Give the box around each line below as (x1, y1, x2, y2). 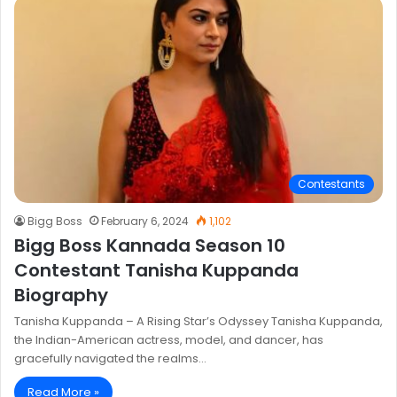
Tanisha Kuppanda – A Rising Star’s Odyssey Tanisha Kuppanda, (14, 312, 383, 330)
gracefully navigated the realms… (14, 349, 206, 367)
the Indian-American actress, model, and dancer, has (14, 331, 323, 348)
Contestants (298, 175, 365, 191)
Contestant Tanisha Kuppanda (14, 257, 299, 283)
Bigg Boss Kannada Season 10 (14, 232, 285, 258)
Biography (14, 282, 108, 307)
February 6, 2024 (101, 213, 189, 229)
